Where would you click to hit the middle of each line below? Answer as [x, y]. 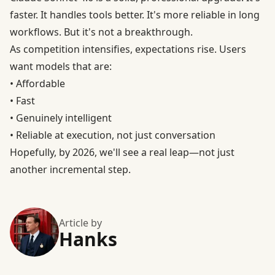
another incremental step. [70, 170]
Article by [80, 223]
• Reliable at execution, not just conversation [113, 135]
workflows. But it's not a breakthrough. [101, 32]
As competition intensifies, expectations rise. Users [128, 49]
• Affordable [37, 84]
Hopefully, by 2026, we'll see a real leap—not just [122, 153]
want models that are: [61, 67]
